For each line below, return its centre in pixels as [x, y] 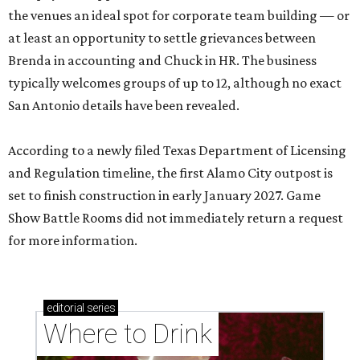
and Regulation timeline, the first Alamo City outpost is [170, 173]
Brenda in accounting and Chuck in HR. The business [162, 61]
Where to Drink [128, 334]
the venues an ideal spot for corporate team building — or [179, 16]
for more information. [73, 241]
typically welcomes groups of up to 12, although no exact [175, 83]
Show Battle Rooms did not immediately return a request [176, 218]
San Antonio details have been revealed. [124, 106]
